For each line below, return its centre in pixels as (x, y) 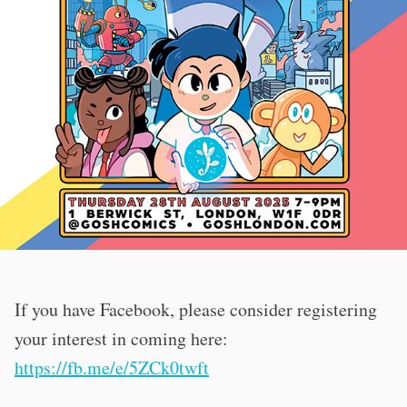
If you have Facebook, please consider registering (196, 309)
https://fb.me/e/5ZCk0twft (112, 367)
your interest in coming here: (121, 338)
